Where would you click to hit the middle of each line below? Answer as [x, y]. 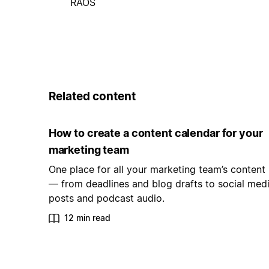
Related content [92, 96]
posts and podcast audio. [106, 198]
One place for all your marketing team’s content [157, 170]
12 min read [87, 218]
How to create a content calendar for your [156, 133]
